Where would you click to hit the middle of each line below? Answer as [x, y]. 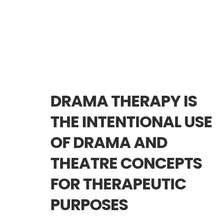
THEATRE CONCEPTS [126, 163]
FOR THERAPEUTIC [118, 184]
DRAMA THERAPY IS [124, 101]
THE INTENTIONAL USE [131, 121]
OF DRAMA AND [109, 142]
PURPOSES [89, 204]
